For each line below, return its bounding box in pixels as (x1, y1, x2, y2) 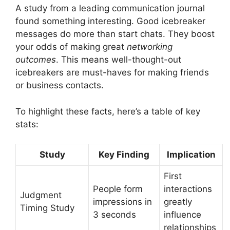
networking (127, 42, 172, 52)
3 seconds (93, 209, 136, 220)
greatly (164, 197, 192, 207)
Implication (166, 149, 216, 160)
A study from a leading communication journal (15, 3, 205, 14)
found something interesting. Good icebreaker (15, 16, 205, 27)
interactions (164, 184, 212, 195)
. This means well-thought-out (56, 54, 181, 65)
